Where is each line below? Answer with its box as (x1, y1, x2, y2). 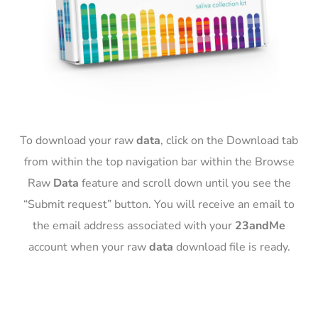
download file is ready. (172, 239, 290, 256)
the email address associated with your (33, 218, 235, 234)
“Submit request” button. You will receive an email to (23, 197, 295, 213)
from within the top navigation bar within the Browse (23, 154, 295, 170)
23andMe (235, 218, 285, 234)
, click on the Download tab (160, 133, 298, 149)
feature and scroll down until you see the (78, 175, 291, 192)
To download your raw (20, 133, 136, 149)
